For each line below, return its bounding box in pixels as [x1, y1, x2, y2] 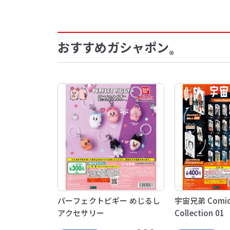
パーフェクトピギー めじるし [57, 195, 161, 206]
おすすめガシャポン [57, 38, 169, 56]
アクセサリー [57, 207, 104, 219]
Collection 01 [174, 207, 224, 219]
